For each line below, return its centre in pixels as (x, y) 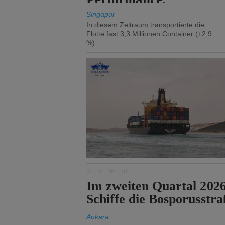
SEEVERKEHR (107, 171)
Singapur (101, 14)
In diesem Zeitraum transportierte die (145, 25)
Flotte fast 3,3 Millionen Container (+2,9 (149, 34)
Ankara (98, 217)
